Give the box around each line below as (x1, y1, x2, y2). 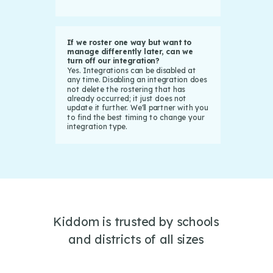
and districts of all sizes (68, 232, 204, 247)
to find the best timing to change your (66, 112, 204, 122)
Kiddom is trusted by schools (53, 213, 219, 229)
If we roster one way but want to (66, 37, 191, 47)
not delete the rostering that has (66, 84, 185, 94)
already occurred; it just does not (66, 94, 186, 103)
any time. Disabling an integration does (66, 75, 207, 84)
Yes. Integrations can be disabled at (66, 65, 196, 75)
